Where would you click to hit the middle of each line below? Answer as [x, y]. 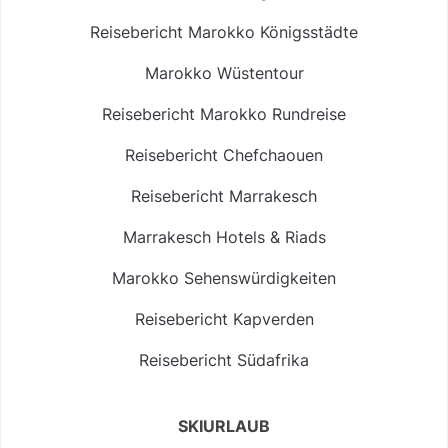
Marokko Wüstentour [224, 72]
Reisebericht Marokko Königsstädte [224, 31]
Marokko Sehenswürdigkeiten [224, 277]
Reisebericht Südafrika [224, 359]
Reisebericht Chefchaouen [224, 154]
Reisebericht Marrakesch [224, 195]
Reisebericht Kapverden [224, 318]
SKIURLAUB [224, 425]
